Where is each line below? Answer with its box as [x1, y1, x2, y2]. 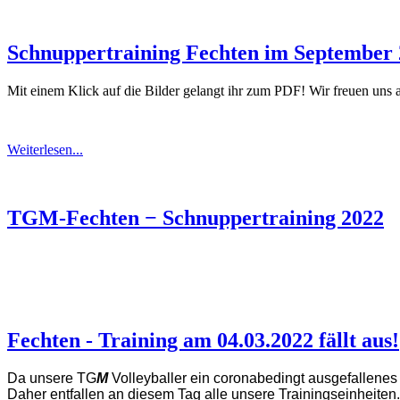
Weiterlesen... [7, 142, 83, 158]
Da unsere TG [7, 370, 96, 386]
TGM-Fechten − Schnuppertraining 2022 [7, 206, 384, 230]
